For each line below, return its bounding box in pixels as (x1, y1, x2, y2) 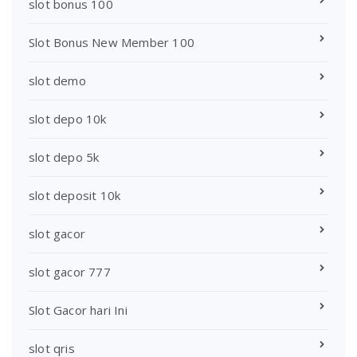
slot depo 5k (29, 148, 100, 165)
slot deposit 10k (29, 186, 121, 203)
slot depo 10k (29, 110, 107, 127)
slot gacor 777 (29, 263, 111, 280)
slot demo (29, 72, 86, 88)
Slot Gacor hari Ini (29, 301, 127, 318)
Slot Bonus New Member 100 (29, 33, 194, 50)
